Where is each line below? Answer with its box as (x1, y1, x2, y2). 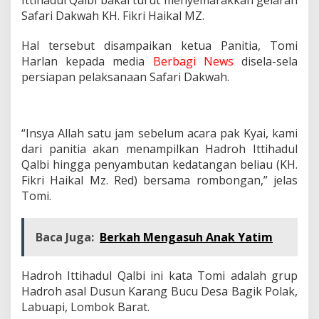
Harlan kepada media (21, 53, 153, 69)
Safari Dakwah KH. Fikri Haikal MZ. (21, 7, 204, 23)
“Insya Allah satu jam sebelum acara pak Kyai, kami (21, 125, 298, 141)
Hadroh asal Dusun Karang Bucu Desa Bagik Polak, (21, 283, 298, 299)
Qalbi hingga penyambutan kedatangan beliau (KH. (21, 156, 298, 172)
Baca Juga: (36, 229, 94, 245)
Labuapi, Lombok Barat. (21, 298, 150, 315)
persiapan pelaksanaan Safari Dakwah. (21, 68, 229, 85)
